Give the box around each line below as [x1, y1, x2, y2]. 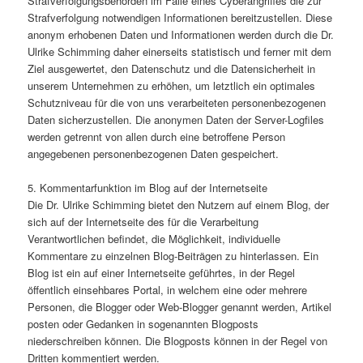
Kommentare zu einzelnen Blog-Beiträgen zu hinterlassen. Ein [28, 248, 319, 264]
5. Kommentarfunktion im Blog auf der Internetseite [28, 180, 268, 196]
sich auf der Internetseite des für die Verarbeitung [28, 214, 259, 230]
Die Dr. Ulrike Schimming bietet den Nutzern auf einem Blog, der [28, 197, 330, 213]
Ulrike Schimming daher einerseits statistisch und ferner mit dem [28, 44, 332, 60]
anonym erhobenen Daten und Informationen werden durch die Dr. [28, 27, 335, 43]
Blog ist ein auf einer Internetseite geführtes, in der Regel [28, 265, 296, 281]
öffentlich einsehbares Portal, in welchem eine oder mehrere [28, 282, 308, 298]
